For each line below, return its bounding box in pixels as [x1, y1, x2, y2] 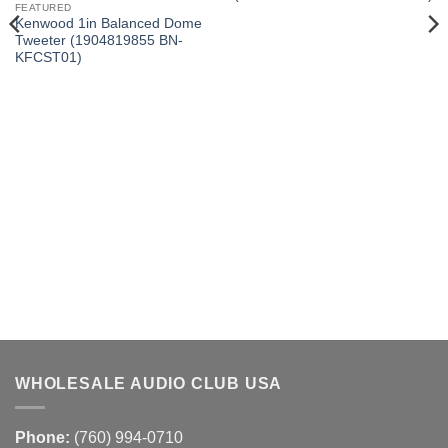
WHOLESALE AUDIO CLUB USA [15, 374, 283, 392]
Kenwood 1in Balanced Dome [14, 15, 202, 31]
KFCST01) [14, 49, 82, 65]
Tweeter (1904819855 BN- [14, 32, 183, 48]
